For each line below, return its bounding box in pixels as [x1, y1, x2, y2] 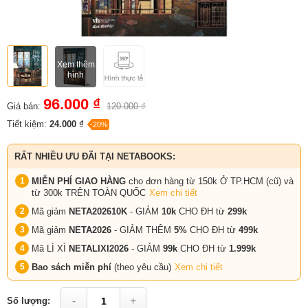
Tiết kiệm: [7, 118, 49, 129]
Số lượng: [7, 296, 50, 307]
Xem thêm [56, 60, 95, 70]
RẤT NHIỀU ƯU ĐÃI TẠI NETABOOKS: [14, 151, 175, 162]
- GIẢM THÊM [111, 224, 171, 235]
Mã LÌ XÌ [32, 243, 69, 254]
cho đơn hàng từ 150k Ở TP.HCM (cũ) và [126, 175, 294, 186]
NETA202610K [69, 206, 130, 217]
